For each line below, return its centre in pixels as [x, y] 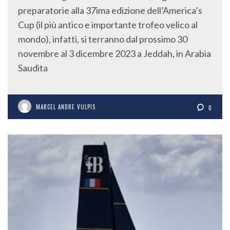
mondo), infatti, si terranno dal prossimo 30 [103, 39]
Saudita [33, 68]
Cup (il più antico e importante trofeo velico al [108, 24]
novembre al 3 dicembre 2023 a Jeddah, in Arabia [114, 53]
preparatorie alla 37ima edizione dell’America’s [110, 10]
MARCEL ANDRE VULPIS [66, 107]
